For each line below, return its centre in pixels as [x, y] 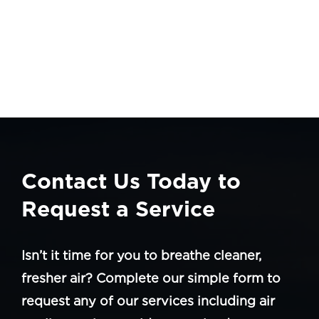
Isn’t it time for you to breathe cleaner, [141, 255]
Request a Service [118, 208]
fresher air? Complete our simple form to [151, 278]
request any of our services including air [148, 300]
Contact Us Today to [131, 181]
